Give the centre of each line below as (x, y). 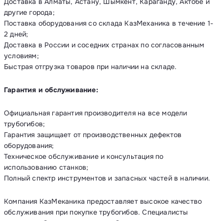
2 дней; (16, 34)
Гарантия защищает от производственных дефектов (93, 135)
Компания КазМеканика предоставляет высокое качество (103, 201)
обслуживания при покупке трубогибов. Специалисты (96, 212)
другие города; (29, 12)
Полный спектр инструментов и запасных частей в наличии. (107, 178)
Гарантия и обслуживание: (51, 90)
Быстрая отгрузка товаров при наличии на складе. (91, 67)
